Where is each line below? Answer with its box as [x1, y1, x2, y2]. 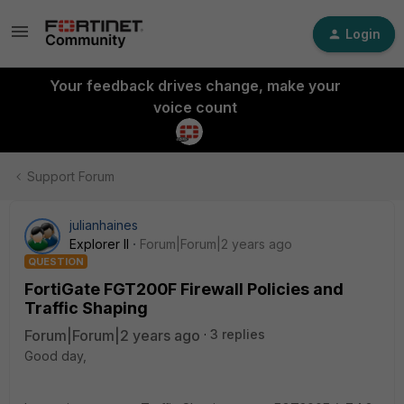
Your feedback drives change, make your [49, 77, 341, 95]
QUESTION [28, 255, 84, 268]
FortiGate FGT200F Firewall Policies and [24, 280, 344, 298]
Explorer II [69, 236, 129, 252]
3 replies [210, 326, 265, 342]
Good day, [24, 348, 87, 363]
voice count [152, 98, 237, 116]
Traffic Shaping [24, 298, 148, 317]
